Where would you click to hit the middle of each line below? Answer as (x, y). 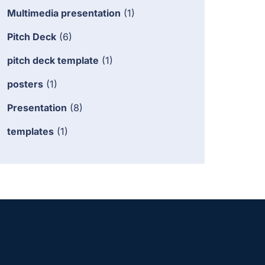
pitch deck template (53, 61)
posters (25, 84)
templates (30, 132)
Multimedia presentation (64, 13)
